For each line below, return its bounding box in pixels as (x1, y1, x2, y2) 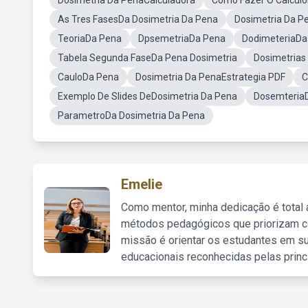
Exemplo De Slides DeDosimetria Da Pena (58, 91, 237, 102)
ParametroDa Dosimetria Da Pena (58, 110, 205, 121)
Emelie (121, 176, 162, 192)
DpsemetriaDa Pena (138, 33, 225, 44)
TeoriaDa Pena (58, 33, 122, 44)
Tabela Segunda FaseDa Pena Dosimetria (58, 52, 237, 63)
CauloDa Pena (58, 71, 119, 82)
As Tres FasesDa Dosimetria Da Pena (58, 14, 218, 25)
